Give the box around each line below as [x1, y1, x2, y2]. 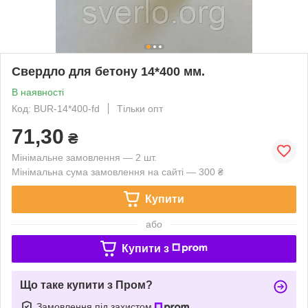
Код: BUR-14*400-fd [12, 102, 100, 114]
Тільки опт [117, 102, 163, 114]
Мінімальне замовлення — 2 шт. [12, 151, 157, 163]
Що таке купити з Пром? [20, 278, 153, 291]
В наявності [12, 86, 64, 98]
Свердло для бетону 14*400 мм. [12, 64, 205, 78]
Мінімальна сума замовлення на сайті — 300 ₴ [12, 166, 223, 177]
